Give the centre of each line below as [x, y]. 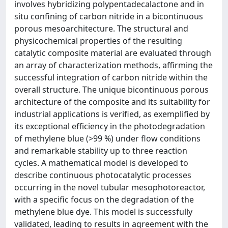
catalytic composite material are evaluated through [113, 53]
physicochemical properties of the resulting [98, 41]
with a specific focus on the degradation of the [104, 199]
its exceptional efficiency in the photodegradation [110, 126]
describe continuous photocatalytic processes [103, 175]
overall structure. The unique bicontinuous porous [111, 90]
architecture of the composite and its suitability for [112, 102]
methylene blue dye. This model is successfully [103, 212]
